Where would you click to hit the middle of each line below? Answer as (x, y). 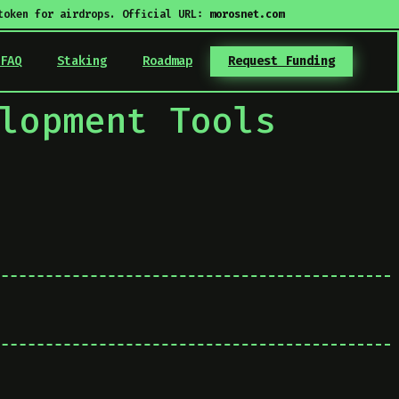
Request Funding (281, 61)
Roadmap (167, 61)
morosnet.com (246, 14)
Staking (82, 61)
